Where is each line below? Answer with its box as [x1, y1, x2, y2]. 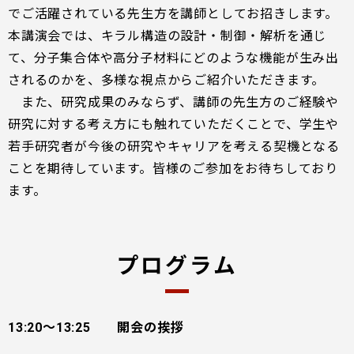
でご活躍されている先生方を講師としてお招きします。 [8, 6, 338, 21]
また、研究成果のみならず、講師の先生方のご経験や [8, 95, 339, 110]
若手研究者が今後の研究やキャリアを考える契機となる [8, 139, 340, 154]
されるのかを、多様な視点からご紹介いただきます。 [8, 73, 326, 88]
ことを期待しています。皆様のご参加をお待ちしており [8, 161, 338, 176]
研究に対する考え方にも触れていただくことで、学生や [8, 117, 339, 132]
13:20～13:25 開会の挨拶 [8, 320, 184, 335]
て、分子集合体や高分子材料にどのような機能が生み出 [8, 51, 339, 66]
